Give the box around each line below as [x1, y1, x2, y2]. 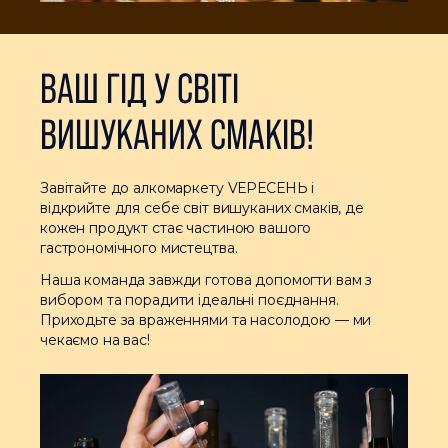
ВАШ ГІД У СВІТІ [40, 65, 239, 112]
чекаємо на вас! [40, 331, 150, 349]
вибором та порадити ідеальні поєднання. [40, 291, 339, 309]
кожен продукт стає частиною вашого [40, 219, 312, 237]
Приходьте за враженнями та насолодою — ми [40, 311, 372, 329]
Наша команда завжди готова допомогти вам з [40, 271, 373, 289]
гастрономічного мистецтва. [40, 239, 242, 257]
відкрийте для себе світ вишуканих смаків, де [40, 199, 364, 217]
